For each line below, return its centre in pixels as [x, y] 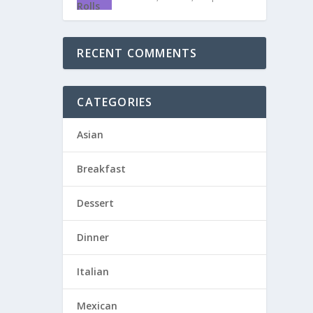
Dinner [93, 238]
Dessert [96, 203]
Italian [93, 272]
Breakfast [102, 169]
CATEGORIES [115, 102]
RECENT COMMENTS [137, 53]
